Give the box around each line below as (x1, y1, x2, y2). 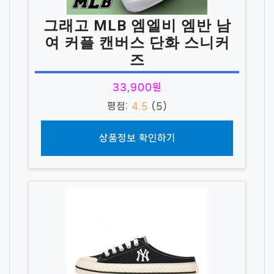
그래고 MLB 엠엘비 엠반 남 (43, 17, 231, 34)
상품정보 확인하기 (98, 132, 176, 143)
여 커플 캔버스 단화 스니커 (44, 34, 230, 51)
